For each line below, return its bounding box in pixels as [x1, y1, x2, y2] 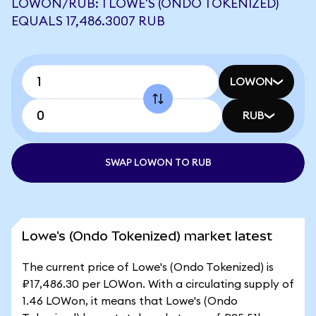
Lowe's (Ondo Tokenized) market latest [22, 229, 272, 243]
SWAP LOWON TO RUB [104, 158, 212, 168]
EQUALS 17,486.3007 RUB [11, 15, 165, 28]
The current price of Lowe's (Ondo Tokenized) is [22, 262, 274, 273]
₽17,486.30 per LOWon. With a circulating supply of [22, 279, 294, 290]
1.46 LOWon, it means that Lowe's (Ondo [22, 296, 238, 307]
